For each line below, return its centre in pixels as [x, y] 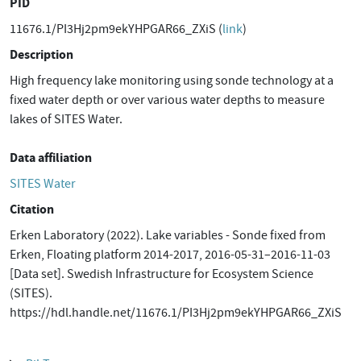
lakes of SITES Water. [66, 119]
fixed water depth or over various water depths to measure [167, 100]
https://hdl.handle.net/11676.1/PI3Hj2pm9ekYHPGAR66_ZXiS [176, 313]
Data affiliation [51, 158]
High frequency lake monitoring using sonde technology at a [172, 81]
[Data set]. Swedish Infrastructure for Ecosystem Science [162, 274]
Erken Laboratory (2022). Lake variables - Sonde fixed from [168, 235]
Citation [32, 209]
